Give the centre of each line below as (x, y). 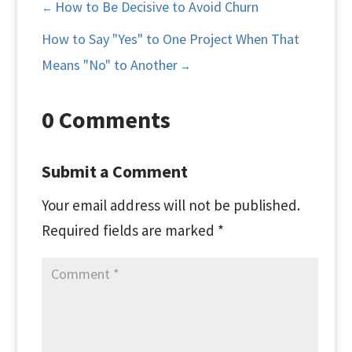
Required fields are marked (129, 230)
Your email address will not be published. (170, 205)
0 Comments (106, 119)
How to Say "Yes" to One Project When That (170, 39)
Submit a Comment (114, 171)
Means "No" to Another (109, 65)
